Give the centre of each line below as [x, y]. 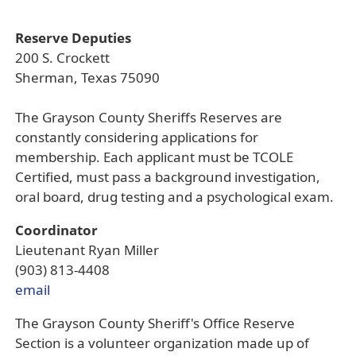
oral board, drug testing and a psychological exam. [174, 197]
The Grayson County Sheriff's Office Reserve [155, 323]
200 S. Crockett [62, 58]
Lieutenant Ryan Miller [87, 250]
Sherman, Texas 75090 [87, 77]
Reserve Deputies [73, 38]
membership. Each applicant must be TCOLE [154, 157]
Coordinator [56, 230]
